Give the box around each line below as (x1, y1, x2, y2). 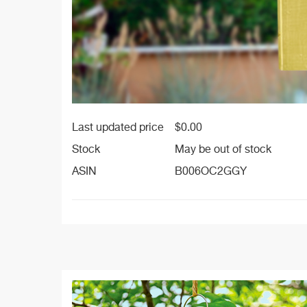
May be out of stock (175, 145, 271, 156)
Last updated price (72, 123, 164, 134)
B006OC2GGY (175, 167, 247, 177)
